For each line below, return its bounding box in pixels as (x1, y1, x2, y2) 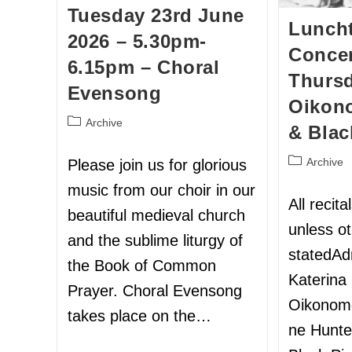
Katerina (288, 270, 347, 288)
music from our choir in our (67, 181, 255, 200)
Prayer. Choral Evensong (67, 282, 242, 300)
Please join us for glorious (67, 156, 247, 174)
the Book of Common (67, 257, 216, 275)
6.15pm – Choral (67, 57, 220, 79)
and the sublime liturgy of (67, 232, 243, 250)
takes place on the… (67, 307, 211, 325)
